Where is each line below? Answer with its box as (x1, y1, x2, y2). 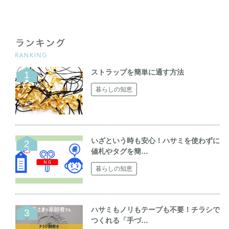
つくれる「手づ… (91, 216, 149, 225)
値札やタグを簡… (91, 147, 149, 156)
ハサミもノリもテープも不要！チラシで (91, 205, 220, 214)
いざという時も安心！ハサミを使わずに (91, 136, 220, 145)
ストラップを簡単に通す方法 (91, 67, 185, 76)
